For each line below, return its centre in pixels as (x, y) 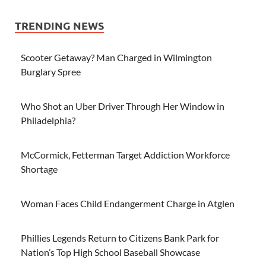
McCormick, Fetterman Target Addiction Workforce (125, 154)
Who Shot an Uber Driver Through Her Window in (123, 106)
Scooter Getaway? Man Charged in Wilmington (116, 57)
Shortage (39, 169)
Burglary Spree (51, 71)
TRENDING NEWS (59, 25)
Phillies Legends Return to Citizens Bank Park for (120, 237)
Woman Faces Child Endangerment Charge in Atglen (128, 203)
